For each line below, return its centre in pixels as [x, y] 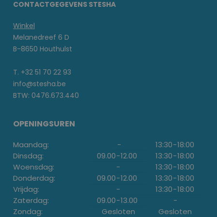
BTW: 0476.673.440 [46, 96]
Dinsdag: [28, 156]
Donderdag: [34, 178]
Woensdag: [34, 167]
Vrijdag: [26, 189]
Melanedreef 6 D [41, 38]
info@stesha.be [39, 84]
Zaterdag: [31, 201]
